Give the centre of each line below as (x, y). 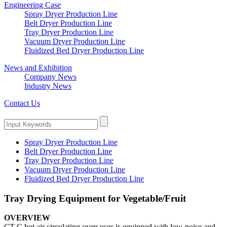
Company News (50, 77)
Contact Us (22, 103)
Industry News (48, 86)
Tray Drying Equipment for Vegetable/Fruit (95, 198)
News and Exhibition (38, 68)
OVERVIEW (27, 218)
